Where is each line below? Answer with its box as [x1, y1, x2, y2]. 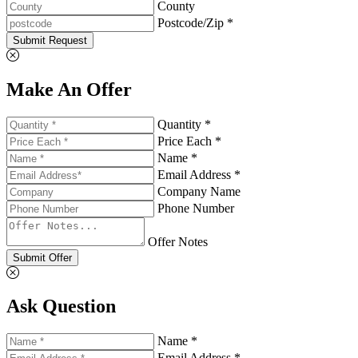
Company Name [157, 184, 241, 198]
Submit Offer [13, 251, 72, 264]
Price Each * [157, 133, 221, 148]
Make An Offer [6, 78, 132, 100]
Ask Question [6, 296, 116, 317]
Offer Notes [148, 234, 208, 249]
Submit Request [13, 34, 87, 46]
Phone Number [157, 201, 234, 215]
